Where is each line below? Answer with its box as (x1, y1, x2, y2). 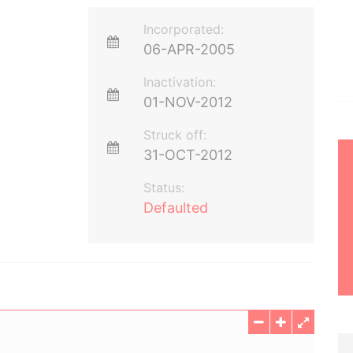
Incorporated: (143, 21, 225, 37)
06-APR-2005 (143, 41, 236, 58)
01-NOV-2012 (143, 94, 233, 110)
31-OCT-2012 (143, 147, 233, 163)
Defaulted (143, 199, 209, 216)
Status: (143, 180, 185, 195)
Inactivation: (143, 74, 217, 90)
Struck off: (143, 127, 207, 143)
